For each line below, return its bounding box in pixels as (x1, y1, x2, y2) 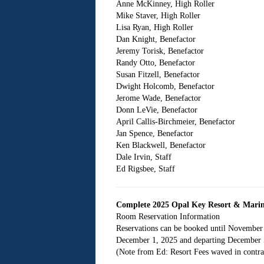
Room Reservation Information (115, 212, 220, 221)
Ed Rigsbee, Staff (115, 164, 175, 173)
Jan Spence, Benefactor (115, 129, 193, 138)
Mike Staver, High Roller (115, 11, 200, 20)
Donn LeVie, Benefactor (115, 105, 197, 114)
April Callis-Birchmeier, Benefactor (115, 117, 235, 126)
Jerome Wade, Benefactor (115, 94, 201, 103)
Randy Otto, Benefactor (115, 58, 195, 67)
